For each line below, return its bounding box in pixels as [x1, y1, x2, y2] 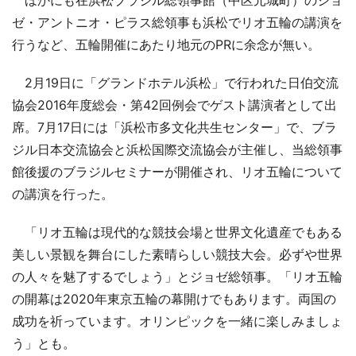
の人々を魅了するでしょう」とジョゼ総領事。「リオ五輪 [12, 269, 342, 285]
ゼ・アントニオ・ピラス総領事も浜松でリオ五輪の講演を [12, 14, 342, 31]
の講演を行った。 [12, 186, 114, 203]
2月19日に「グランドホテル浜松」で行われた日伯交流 [12, 75, 339, 91]
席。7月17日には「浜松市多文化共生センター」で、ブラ [12, 119, 337, 136]
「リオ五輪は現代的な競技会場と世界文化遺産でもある [12, 224, 342, 241]
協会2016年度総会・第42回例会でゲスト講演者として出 [12, 97, 337, 114]
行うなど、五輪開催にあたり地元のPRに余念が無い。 [12, 37, 320, 53]
